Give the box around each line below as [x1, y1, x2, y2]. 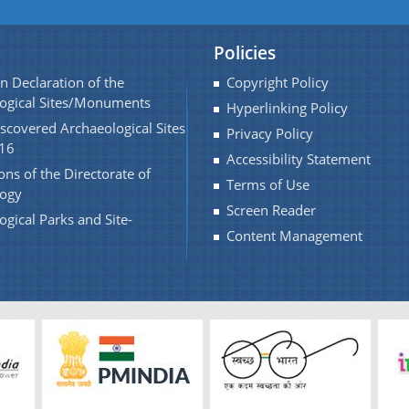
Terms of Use [226, 175, 309, 194]
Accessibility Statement [226, 150, 371, 169]
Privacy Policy [226, 124, 313, 143]
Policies [214, 41, 276, 64]
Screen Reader [226, 201, 316, 220]
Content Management [226, 226, 362, 246]
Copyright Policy [226, 73, 329, 92]
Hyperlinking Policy [226, 99, 348, 118]
